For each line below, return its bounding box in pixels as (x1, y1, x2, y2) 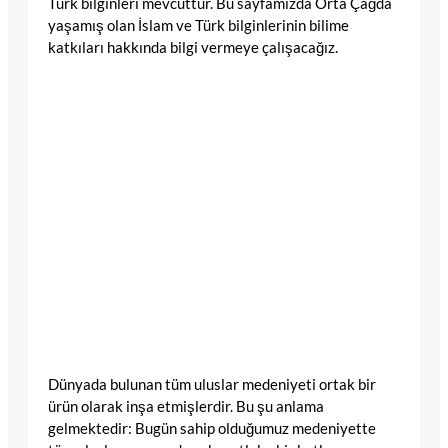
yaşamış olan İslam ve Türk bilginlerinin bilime (48, 16, 349, 34)
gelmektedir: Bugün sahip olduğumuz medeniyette (48, 419, 376, 437)
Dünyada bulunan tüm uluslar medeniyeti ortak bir (48, 375, 376, 393)
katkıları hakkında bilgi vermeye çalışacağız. (48, 38, 338, 56)
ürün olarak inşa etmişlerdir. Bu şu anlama (48, 397, 324, 415)
